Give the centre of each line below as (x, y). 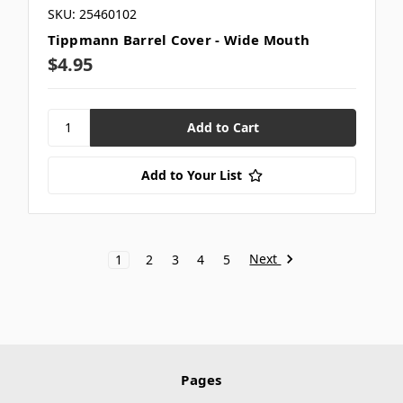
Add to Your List (191, 175)
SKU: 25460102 (92, 13)
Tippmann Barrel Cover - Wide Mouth (178, 39)
